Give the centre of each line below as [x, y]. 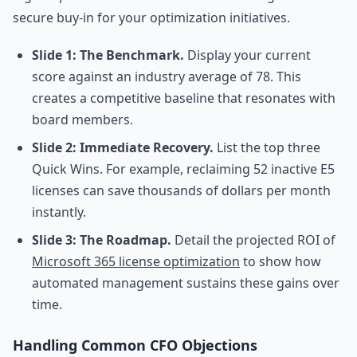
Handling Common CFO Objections [135, 345]
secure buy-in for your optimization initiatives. [151, 18]
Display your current [247, 55]
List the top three [267, 147]
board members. [82, 120]
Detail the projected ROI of [253, 240]
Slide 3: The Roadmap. [102, 240]
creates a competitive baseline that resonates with [184, 98]
